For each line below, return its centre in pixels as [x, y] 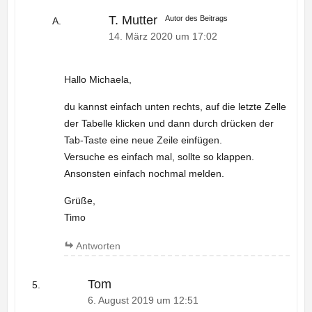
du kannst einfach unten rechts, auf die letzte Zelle [175, 107]
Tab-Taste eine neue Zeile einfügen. [143, 140]
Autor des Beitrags [197, 18]
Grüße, [79, 201]
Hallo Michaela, [97, 80]
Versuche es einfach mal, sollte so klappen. [159, 157]
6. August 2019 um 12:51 [143, 300]
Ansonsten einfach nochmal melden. [144, 174]
